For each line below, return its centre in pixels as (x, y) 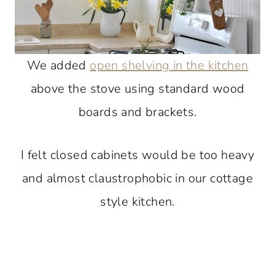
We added (58, 65)
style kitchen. (137, 201)
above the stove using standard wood (137, 88)
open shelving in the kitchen (169, 65)
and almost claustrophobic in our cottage (137, 178)
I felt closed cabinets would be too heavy (137, 155)
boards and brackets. (137, 112)
